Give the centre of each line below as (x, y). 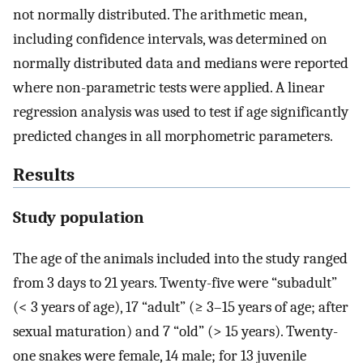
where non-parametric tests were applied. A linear (169, 87)
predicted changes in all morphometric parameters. (173, 136)
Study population (79, 217)
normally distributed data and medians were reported (181, 63)
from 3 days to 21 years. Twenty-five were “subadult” (175, 282)
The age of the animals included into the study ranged (180, 258)
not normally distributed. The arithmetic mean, (160, 14)
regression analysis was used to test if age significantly (181, 111)
